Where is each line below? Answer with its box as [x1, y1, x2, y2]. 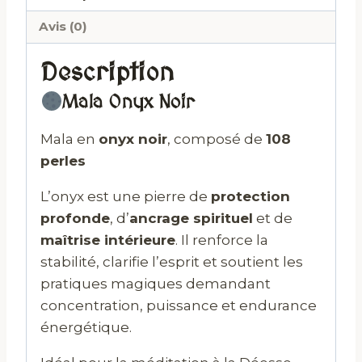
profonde [40, 210, 110, 227]
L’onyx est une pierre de [40, 188, 211, 205]
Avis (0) [39, 19, 88, 35]
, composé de [167, 131, 266, 148]
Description [40, 59, 174, 88]
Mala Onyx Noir [62, 91, 195, 114]
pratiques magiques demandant [40, 276, 271, 293]
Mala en [40, 131, 99, 148]
